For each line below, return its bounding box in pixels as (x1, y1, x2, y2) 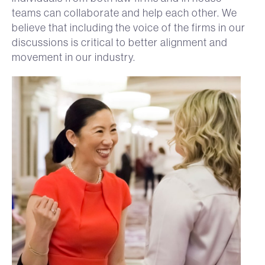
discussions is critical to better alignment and (12, 35, 228, 49)
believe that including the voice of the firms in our (12, 20, 245, 34)
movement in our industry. (12, 50, 135, 64)
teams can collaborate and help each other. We (12, 5, 237, 20)
